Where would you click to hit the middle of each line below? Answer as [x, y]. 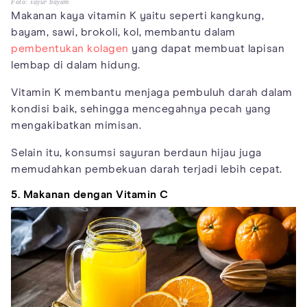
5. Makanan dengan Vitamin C [90, 194]
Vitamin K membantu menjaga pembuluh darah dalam [152, 92]
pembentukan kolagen [70, 48]
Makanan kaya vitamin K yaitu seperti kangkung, [137, 15]
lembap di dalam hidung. [76, 65]
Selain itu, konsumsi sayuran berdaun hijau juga [136, 152]
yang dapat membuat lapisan [206, 48]
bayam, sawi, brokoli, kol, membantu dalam [123, 32]
